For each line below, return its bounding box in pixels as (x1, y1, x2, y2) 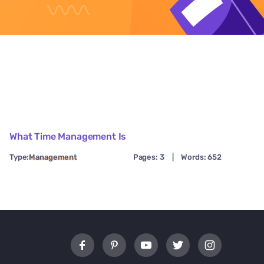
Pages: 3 (133, 153, 164, 162)
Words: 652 (181, 153, 222, 162)
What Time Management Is (9, 131, 127, 143)
